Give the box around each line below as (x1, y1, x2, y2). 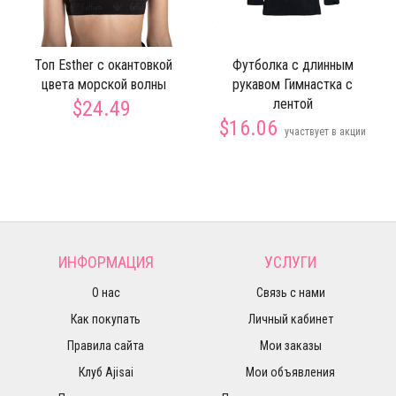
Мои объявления (246, 365, 335, 379)
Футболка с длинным (232, 57, 354, 73)
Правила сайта (67, 339, 144, 353)
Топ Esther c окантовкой (34, 57, 172, 73)
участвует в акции (285, 126, 366, 138)
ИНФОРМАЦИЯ (57, 253, 154, 271)
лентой (272, 95, 313, 112)
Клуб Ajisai (78, 365, 133, 379)
